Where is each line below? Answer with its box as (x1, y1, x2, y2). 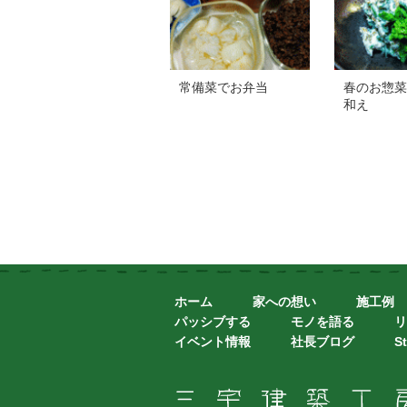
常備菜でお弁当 (179, 80, 268, 94)
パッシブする (174, 314, 251, 329)
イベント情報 (174, 334, 251, 349)
